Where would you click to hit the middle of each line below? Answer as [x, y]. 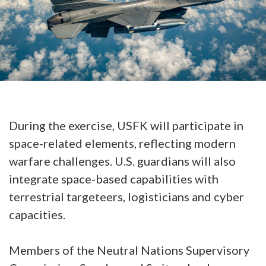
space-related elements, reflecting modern [122, 143]
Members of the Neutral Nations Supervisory [129, 250]
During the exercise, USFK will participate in [126, 126]
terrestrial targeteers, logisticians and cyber [126, 197]
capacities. [38, 215]
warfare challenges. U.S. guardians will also [122, 161]
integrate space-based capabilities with [114, 179]
